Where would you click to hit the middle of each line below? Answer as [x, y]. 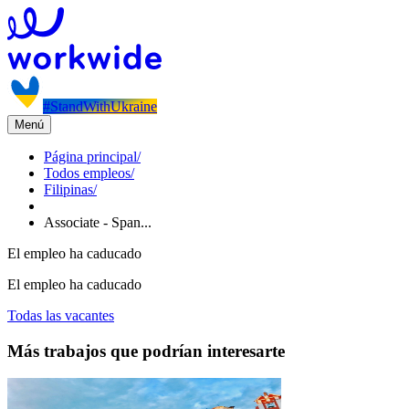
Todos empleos [87, 173]
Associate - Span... [98, 222]
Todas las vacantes [61, 315]
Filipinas [68, 189]
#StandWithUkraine [100, 106]
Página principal [90, 157]
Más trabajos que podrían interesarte [146, 351]
